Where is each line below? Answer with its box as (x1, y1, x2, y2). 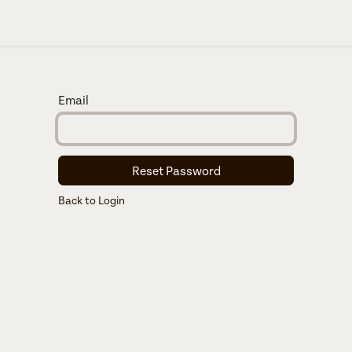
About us (4, 15, 54, 31)
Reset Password (131, 163, 221, 178)
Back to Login (58, 193, 125, 207)
